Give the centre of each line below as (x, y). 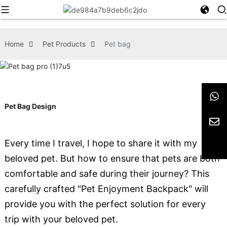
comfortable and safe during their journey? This (107, 173)
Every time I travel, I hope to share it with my (101, 143)
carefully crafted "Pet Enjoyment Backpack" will (106, 188)
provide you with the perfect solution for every (105, 204)
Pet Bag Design (30, 106)
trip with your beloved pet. (61, 219)
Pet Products (64, 44)
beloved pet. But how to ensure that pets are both (112, 158)
